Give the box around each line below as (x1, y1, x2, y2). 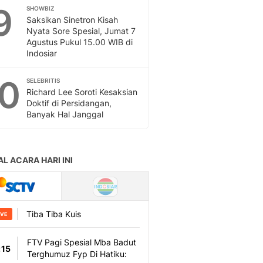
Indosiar (26, 48, 57, 59)
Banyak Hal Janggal (26, 109, 103, 120)
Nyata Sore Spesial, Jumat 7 (26, 26, 136, 36)
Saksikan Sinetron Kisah (26, 15, 118, 25)
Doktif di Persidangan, (26, 98, 112, 109)
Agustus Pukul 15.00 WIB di (26, 37, 133, 48)
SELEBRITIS (26, 77, 60, 85)
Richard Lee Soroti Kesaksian (26, 87, 137, 97)
